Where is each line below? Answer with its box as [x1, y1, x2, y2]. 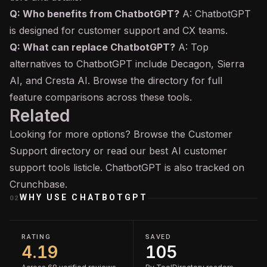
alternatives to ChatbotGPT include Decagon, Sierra [10, 58, 244, 70]
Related [10, 105, 70, 126]
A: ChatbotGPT [179, 8, 251, 20]
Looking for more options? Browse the [10, 128, 188, 140]
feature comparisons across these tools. [10, 91, 192, 103]
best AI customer [149, 145, 227, 157]
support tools [10, 162, 70, 173]
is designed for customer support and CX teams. [10, 24, 228, 36]
